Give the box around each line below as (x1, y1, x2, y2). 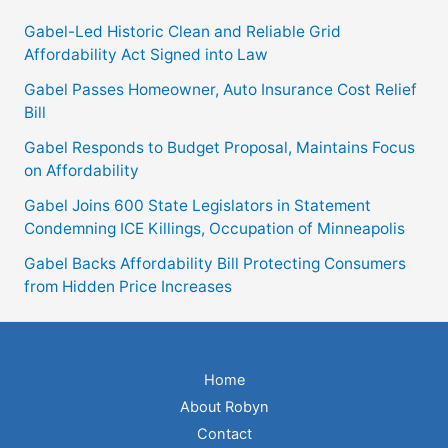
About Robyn (179, 398, 269, 417)
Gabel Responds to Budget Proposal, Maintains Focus (23, 137, 415, 157)
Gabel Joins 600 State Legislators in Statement (23, 195, 371, 215)
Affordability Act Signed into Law (23, 44, 268, 64)
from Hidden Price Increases (23, 276, 232, 296)
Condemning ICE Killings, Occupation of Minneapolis (23, 218, 405, 238)
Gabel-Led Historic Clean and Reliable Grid (23, 21, 341, 41)
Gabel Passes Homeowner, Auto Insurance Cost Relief (23, 79, 417, 99)
